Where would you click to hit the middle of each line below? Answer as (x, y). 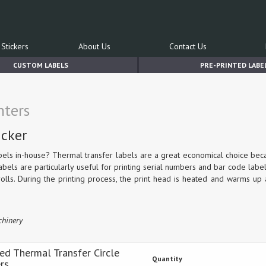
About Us (94, 46)
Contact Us (188, 46)
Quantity (167, 259)
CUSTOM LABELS (41, 65)
